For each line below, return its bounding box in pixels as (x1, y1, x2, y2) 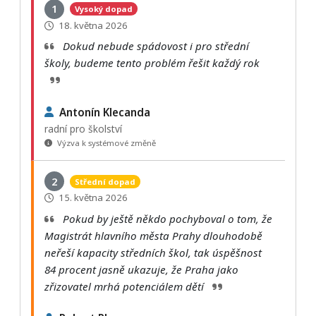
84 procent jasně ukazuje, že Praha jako (44, 262, 238, 276)
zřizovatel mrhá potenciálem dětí (44, 279, 207, 293)
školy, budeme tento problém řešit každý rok (44, 56, 260, 71)
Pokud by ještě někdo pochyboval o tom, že (59, 211, 272, 226)
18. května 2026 (56, 18, 128, 32)
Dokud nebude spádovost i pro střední (59, 39, 249, 54)
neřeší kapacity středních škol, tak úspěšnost (44, 245, 262, 260)
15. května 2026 (56, 191, 128, 205)
